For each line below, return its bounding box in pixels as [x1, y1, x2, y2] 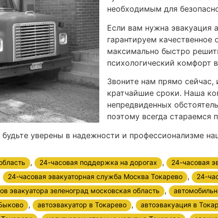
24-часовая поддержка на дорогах [39, 158, 157, 166]
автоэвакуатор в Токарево [37, 200, 127, 209]
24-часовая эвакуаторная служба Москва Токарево [8, 172, 182, 181]
